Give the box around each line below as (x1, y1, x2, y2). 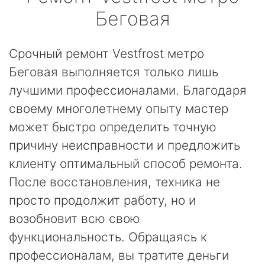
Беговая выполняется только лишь (9, 64, 218, 79)
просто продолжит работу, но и (9, 193, 196, 208)
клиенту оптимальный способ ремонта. (9, 156, 243, 171)
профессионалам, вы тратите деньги (9, 248, 229, 263)
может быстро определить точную (9, 119, 216, 134)
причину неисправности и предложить (9, 138, 240, 153)
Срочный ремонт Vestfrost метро (9, 46, 204, 61)
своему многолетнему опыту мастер (9, 101, 228, 116)
